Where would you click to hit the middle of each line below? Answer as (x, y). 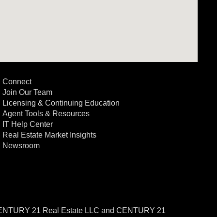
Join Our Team (27, 92)
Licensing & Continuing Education (61, 103)
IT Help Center (27, 124)
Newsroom (21, 146)
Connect (17, 82)
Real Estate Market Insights (49, 135)
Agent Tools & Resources (46, 114)
